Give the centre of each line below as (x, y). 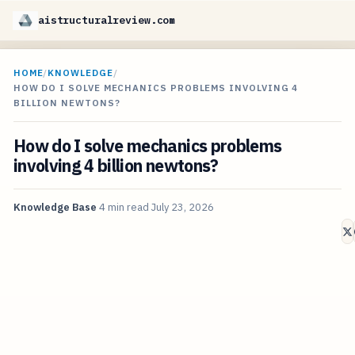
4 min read (124, 208)
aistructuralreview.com (107, 20)
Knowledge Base (55, 208)
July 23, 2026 (182, 208)
